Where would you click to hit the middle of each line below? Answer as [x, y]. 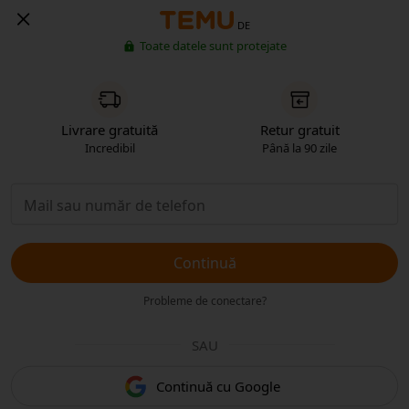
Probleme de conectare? [204, 301]
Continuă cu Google [218, 386]
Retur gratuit [299, 130]
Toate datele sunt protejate [213, 46]
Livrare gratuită [110, 130]
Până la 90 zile [299, 148]
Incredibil [110, 148]
